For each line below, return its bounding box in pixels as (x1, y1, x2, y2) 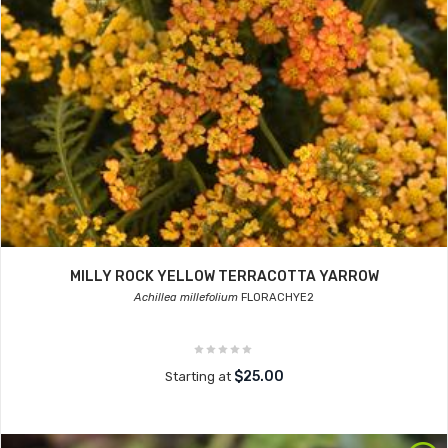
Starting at (164, 369, 234, 384)
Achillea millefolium (134, 291, 238, 304)
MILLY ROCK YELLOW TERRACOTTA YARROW (69, 268, 379, 285)
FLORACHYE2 (238, 291, 314, 304)
